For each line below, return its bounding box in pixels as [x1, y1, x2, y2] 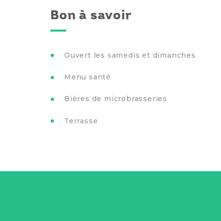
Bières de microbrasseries [64, 94, 167, 104]
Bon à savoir [50, 7, 132, 22]
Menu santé [64, 73, 111, 82]
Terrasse [64, 116, 98, 125]
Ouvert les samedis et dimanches [64, 50, 196, 60]
